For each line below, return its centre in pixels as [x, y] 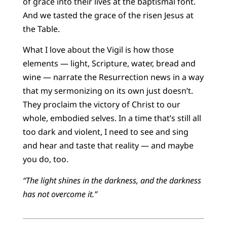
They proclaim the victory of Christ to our [101, 105]
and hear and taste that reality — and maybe [108, 146]
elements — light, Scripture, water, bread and [109, 64]
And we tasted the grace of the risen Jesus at [108, 15]
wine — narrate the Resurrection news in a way [113, 77]
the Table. [42, 29]
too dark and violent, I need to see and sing [105, 132]
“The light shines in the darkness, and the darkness [112, 180]
